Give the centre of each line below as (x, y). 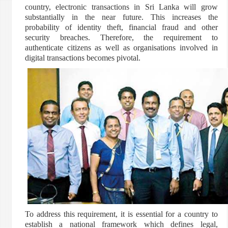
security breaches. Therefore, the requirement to (121, 37)
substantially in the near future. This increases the (121, 17)
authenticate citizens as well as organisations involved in (121, 48)
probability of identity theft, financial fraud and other (121, 27)
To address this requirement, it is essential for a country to (121, 214)
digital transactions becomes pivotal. (83, 58)
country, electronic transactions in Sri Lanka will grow (121, 7)
